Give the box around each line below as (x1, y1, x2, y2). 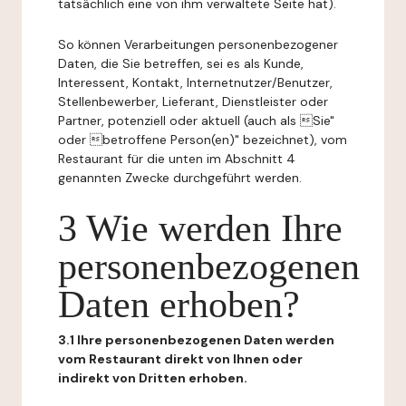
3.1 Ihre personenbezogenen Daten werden (58, 332, 334, 348)
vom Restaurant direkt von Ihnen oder (58, 351, 303, 367)
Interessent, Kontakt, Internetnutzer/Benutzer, (58, 74, 333, 91)
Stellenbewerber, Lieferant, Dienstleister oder (58, 93, 328, 110)
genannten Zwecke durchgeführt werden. (58, 169, 302, 186)
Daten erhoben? (58, 284, 300, 325)
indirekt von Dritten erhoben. (58, 370, 247, 386)
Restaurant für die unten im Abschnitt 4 (58, 150, 295, 167)
